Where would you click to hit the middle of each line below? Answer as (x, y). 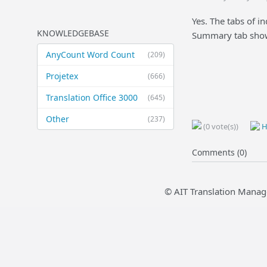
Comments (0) (219, 152)
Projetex (62, 76)
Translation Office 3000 (92, 97)
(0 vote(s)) (220, 126)
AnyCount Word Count (90, 55)
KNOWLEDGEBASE (73, 33)
